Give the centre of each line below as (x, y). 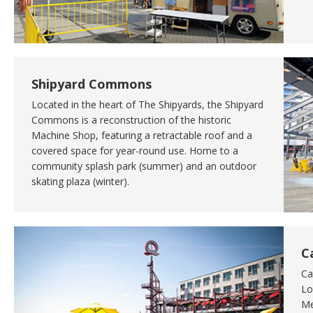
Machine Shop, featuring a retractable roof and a (142, 136)
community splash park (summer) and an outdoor (144, 166)
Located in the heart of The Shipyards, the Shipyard (147, 105)
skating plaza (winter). (80, 182)
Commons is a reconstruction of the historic (131, 120)
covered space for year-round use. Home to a (135, 151)
